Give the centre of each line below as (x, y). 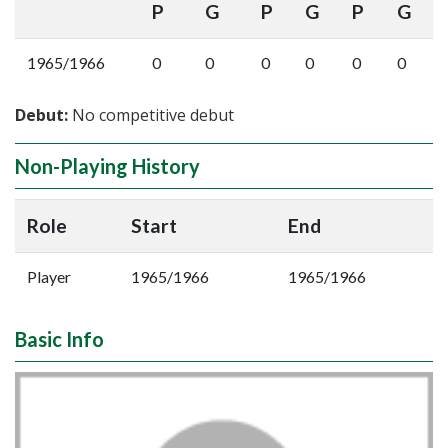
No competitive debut (151, 115)
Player (49, 276)
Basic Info (59, 339)
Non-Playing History (107, 166)
